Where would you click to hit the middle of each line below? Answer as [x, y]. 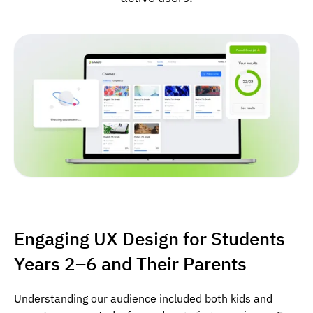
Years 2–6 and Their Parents [130, 264]
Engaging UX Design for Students [150, 239]
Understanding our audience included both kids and [143, 299]
